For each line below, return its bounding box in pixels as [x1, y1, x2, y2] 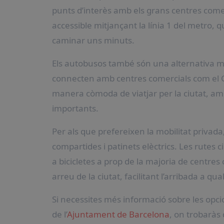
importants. [52, 102, 98, 114]
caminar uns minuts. [52, 34, 134, 46]
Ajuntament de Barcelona [67, 208, 169, 220]
